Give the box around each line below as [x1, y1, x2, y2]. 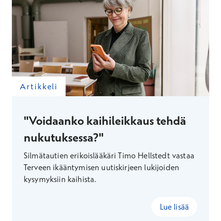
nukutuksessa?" [24, 130, 104, 145]
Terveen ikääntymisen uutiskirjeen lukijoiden [24, 162, 180, 172]
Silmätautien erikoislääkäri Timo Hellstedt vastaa [24, 150, 194, 160]
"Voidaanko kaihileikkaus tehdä [24, 113, 186, 128]
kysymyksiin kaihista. [24, 174, 97, 184]
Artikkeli [20, 81, 58, 91]
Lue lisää [159, 202, 189, 212]
